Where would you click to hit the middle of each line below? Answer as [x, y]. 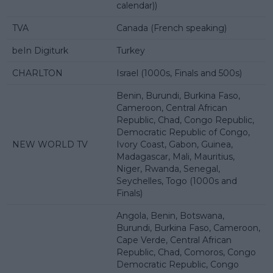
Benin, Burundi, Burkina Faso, [178, 96]
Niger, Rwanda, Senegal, [168, 169]
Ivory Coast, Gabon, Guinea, [175, 145]
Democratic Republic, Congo [178, 265]
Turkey [131, 51]
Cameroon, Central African [172, 108]
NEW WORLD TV [50, 145]
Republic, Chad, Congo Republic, [185, 120]
